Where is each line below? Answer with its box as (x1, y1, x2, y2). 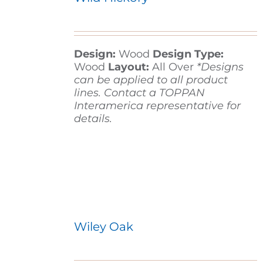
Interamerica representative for (73, 99, 241, 113)
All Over (151, 60, 197, 74)
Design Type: (149, 48, 224, 61)
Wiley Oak (73, 220, 133, 234)
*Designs (196, 60, 244, 74)
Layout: (104, 60, 152, 74)
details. (73, 112, 112, 126)
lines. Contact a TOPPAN (73, 86, 205, 100)
